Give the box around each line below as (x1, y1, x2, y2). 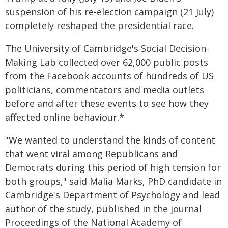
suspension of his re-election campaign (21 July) (5, 6, 214, 18)
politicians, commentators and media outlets (5, 83, 204, 96)
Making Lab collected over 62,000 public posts (5, 56, 208, 68)
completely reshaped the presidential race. (5, 19, 194, 32)
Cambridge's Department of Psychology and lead (5, 189, 220, 201)
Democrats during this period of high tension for (5, 161, 221, 174)
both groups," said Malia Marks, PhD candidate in (5, 175, 222, 187)
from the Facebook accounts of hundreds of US (5, 70, 214, 82)
